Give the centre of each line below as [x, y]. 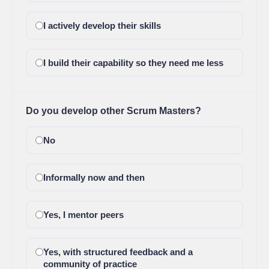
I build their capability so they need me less [133, 63]
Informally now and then [94, 177]
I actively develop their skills [102, 26]
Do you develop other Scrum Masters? [113, 111]
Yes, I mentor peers [83, 215]
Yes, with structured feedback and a [118, 252]
